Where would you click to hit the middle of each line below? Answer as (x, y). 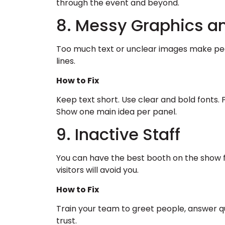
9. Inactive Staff (118, 135)
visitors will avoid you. (97, 170)
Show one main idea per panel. (117, 111)
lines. (66, 61)
